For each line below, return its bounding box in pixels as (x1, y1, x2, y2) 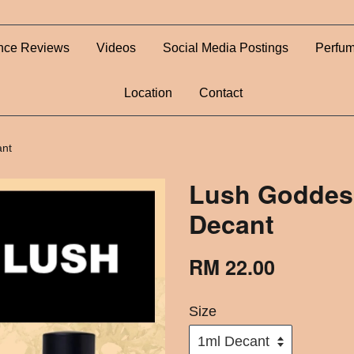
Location (123, 86, 172, 100)
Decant (189, 205, 274, 242)
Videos (96, 41, 136, 55)
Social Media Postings (163, 41, 288, 55)
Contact (198, 86, 243, 100)
